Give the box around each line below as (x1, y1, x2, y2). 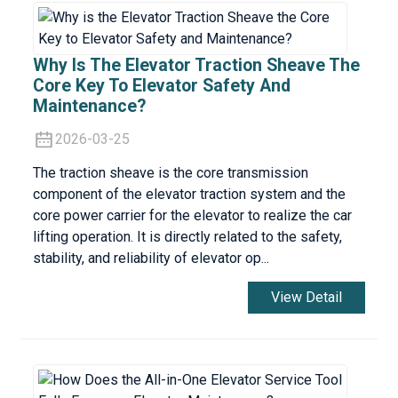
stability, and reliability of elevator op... (32, 250, 269, 267)
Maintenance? (32, 96, 146, 117)
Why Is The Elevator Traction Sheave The (32, 55, 360, 76)
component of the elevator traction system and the (32, 186, 346, 203)
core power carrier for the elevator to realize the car (32, 207, 352, 225)
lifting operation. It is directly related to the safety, (32, 228, 342, 246)
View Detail (271, 289, 343, 306)
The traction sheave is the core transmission (32, 164, 308, 182)
